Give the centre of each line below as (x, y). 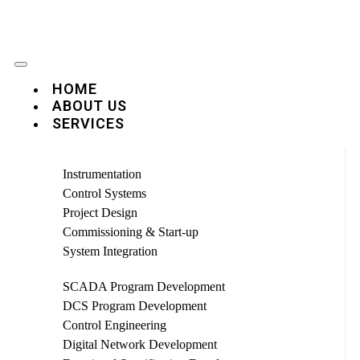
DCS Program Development (135, 306)
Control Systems (104, 193)
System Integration (110, 251)
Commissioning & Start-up (131, 232)
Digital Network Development (140, 344)
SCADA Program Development (144, 286)
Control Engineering (115, 325)
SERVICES (88, 123)
